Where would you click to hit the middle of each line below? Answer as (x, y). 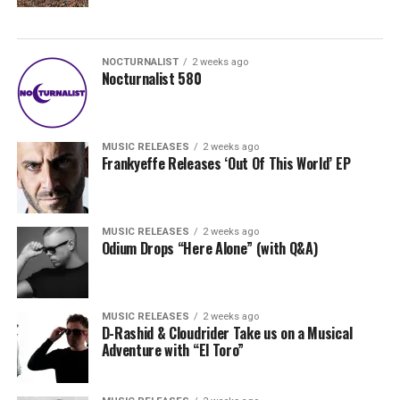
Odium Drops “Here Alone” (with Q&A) (209, 248)
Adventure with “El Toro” (172, 350)
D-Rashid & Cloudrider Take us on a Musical (227, 333)
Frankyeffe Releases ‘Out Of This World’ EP (226, 163)
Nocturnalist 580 (151, 79)
